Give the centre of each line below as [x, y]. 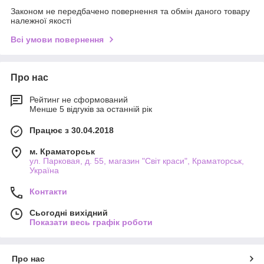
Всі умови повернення [57, 39]
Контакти [48, 191]
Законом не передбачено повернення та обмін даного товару [130, 11]
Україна [44, 170]
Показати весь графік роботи [91, 222]
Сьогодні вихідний [69, 212]
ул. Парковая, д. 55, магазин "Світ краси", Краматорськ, [137, 161]
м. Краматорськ [62, 151]
